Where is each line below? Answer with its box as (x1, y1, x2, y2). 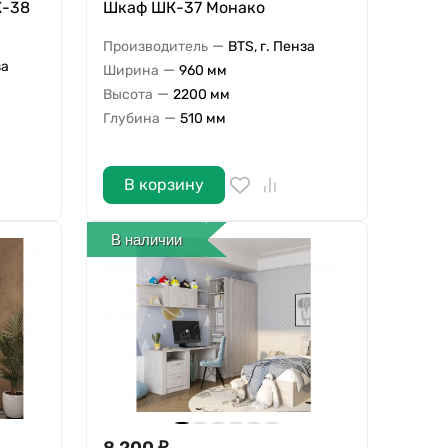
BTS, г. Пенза (227, 37, 315, 55)
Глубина (102, 109, 160, 127)
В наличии (111, 230, 183, 248)
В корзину (123, 175, 204, 195)
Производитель (102, 37, 208, 55)
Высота (102, 85, 153, 103)
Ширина (102, 61, 159, 79)
